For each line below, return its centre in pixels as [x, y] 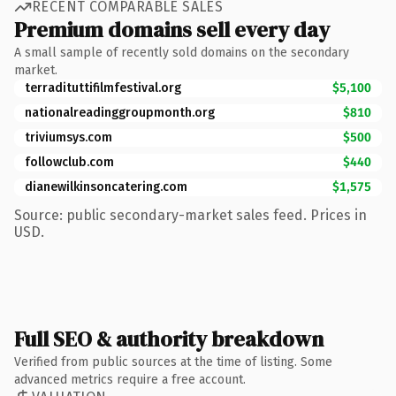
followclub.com [69, 162]
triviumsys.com [69, 137]
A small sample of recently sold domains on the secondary [182, 52]
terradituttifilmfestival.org [103, 88]
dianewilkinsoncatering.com [106, 187]
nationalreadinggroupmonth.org [120, 112]
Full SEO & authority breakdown [169, 339]
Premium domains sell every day [172, 29]
